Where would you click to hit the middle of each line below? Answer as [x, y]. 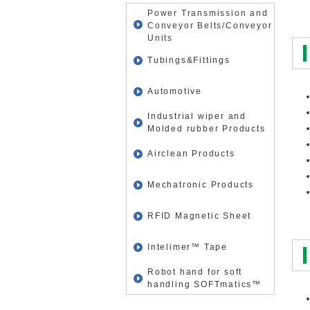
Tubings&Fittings [189, 61]
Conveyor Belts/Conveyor [210, 26]
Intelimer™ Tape [188, 247]
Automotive [175, 92]
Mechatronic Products [201, 185]
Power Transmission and [208, 13]
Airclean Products [191, 154]
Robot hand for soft [195, 272]
